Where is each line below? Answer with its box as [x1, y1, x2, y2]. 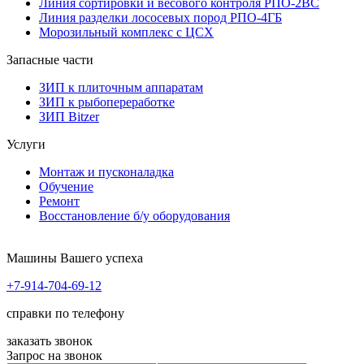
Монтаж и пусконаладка [39, 164, 174, 179]
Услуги [6, 136, 45, 151]
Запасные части [6, 52, 93, 67]
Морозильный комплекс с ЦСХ [39, 24, 214, 39]
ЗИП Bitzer [39, 109, 99, 123]
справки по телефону [6, 305, 124, 320]
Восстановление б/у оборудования [39, 208, 230, 223]
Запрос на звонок [6, 348, 102, 362]
